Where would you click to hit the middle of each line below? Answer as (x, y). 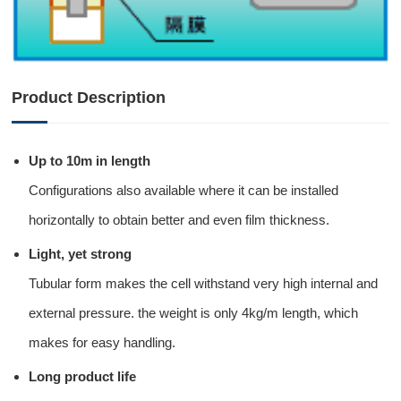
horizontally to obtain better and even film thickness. (179, 220)
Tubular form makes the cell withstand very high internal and (204, 284)
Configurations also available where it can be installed (184, 191)
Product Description (89, 98)
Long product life (83, 377)
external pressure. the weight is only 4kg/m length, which (194, 313)
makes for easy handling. (102, 343)
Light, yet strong (81, 254)
